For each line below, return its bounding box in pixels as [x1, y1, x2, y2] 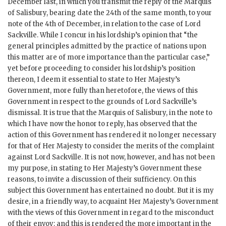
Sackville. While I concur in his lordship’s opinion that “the [8, 31, 198, 40]
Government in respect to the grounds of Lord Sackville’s [8, 97, 197, 106]
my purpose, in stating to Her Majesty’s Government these [8, 164, 202, 173]
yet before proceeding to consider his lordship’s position [8, 64, 195, 73]
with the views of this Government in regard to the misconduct [8, 208, 214, 217]
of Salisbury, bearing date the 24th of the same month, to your [8, 9, 212, 18]
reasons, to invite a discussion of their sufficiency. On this [8, 175, 196, 184]
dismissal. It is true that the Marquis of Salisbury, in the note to [8, 108, 212, 118]
